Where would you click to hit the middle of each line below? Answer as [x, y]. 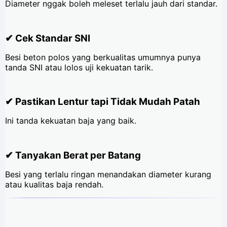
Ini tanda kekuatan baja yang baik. [71, 121]
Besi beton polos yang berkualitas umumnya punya [103, 57]
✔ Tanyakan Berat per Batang [73, 156]
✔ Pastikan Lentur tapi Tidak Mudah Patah [103, 102]
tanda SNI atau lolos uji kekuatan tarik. [79, 67]
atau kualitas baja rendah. [54, 185]
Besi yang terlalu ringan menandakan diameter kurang [108, 175]
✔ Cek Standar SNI [48, 38]
